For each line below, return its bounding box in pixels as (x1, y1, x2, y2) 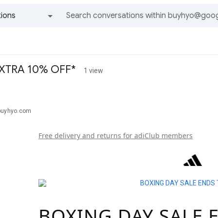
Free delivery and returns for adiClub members (38, 131, 193, 140)
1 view (84, 67, 103, 74)
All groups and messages (32, 29, 38, 39)
